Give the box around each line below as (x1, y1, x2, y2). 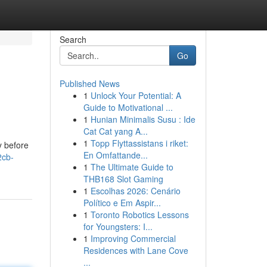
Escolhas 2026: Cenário (90, 185, 181, 197)
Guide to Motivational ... (83, 101, 173, 113)
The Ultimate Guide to (90, 161, 173, 173)
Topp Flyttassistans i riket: (90, 137, 188, 149)
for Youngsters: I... (83, 221, 153, 232)
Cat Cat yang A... (83, 125, 148, 137)
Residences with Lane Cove (83, 244, 188, 256)
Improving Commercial (90, 232, 176, 244)
